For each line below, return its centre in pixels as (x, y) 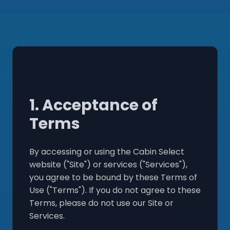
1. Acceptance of (93, 105)
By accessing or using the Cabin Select (107, 151)
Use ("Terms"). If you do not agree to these (115, 190)
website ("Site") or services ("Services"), (108, 164)
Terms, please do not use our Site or (101, 203)
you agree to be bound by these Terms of (113, 177)
